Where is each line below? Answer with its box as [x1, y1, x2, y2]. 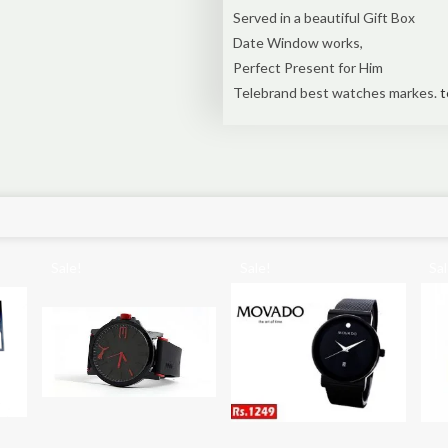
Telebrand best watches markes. [232, 84, 440, 102]
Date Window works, [232, 34, 363, 52]
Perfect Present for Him [232, 59, 383, 77]
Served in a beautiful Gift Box [232, 9, 415, 27]
